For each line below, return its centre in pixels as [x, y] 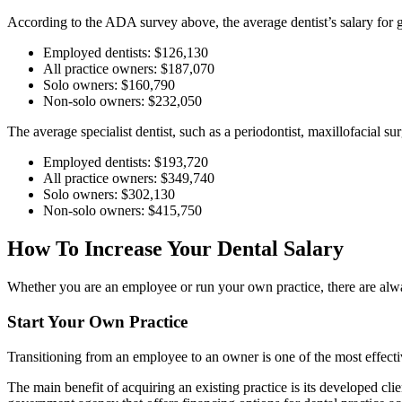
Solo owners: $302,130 [109, 195]
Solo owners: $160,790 [109, 85]
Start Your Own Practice [97, 321]
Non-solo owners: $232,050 [122, 101]
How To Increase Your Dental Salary [178, 249]
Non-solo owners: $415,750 [122, 211]
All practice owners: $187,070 [129, 69]
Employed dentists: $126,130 [126, 53]
